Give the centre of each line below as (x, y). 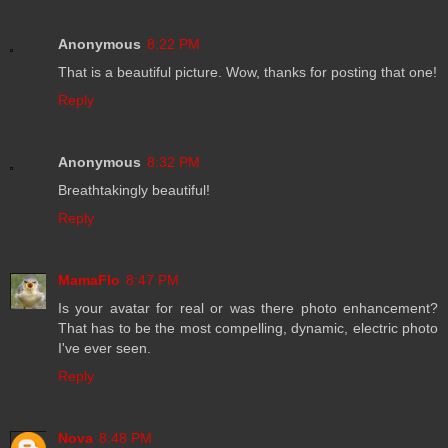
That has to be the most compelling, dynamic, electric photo (248, 327)
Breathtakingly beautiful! (134, 189)
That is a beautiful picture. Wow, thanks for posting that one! (247, 71)
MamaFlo (89, 279)
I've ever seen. (104, 347)
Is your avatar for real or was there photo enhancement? (248, 307)
